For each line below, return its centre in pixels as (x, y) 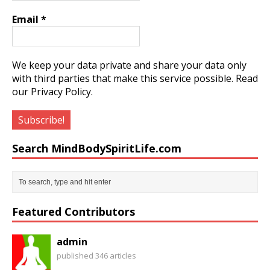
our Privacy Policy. (52, 92)
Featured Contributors (74, 212)
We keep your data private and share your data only (129, 65)
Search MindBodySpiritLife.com (97, 149)
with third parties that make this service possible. (124, 79)
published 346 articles (96, 256)
